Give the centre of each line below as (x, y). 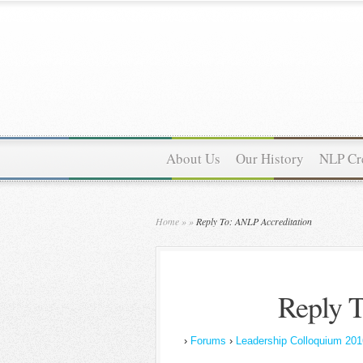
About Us (193, 158)
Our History (270, 158)
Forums (208, 341)
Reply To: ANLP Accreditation (253, 221)
